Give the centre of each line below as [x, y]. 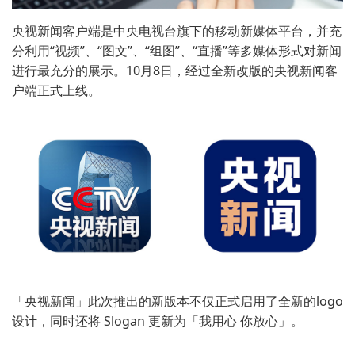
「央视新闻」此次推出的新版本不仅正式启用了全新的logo [177, 301]
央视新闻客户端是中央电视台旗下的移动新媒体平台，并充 [177, 31]
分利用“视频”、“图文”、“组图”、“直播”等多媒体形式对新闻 [177, 50]
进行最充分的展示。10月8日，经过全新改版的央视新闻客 [175, 70]
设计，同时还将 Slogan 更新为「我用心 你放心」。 [158, 321]
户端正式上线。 [56, 90]
